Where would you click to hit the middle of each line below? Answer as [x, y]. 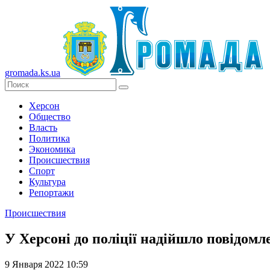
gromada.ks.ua [33, 73]
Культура [47, 182]
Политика [49, 138]
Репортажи [52, 193]
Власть [43, 127]
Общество [50, 117]
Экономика [52, 149]
